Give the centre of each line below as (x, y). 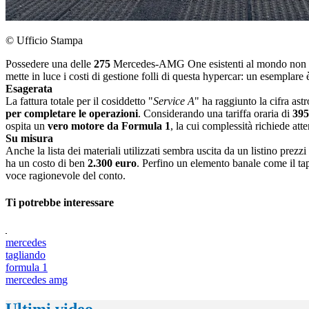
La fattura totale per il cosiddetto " (79, 101)
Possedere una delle (50, 64)
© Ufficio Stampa (44, 41)
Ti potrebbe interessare (60, 203)
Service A (174, 101)
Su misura (29, 139)
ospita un (27, 126)
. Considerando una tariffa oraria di (215, 114)
